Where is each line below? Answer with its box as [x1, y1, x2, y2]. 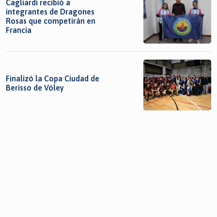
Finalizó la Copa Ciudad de [6, 74, 99, 83]
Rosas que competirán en [6, 16, 95, 25]
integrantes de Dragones [6, 7, 94, 16]
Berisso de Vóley [6, 83, 64, 92]
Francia [6, 25, 31, 34]
